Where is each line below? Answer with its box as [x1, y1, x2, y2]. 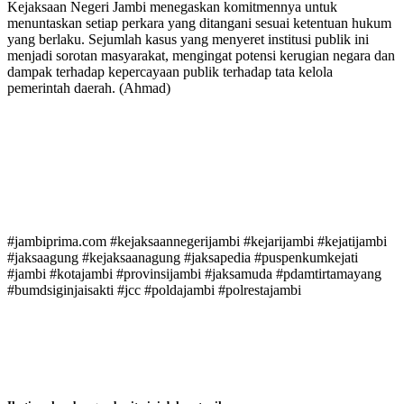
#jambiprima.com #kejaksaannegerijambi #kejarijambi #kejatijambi [7, 234, 387, 250]
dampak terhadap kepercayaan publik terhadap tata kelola [7, 64, 333, 80]
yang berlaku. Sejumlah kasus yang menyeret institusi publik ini [7, 32, 369, 48]
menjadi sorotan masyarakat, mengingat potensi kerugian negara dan [7, 48, 395, 64]
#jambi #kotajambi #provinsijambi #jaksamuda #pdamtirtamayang [7, 266, 381, 282]
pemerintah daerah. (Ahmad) [7, 80, 170, 96]
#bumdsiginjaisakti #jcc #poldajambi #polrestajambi [7, 282, 301, 298]
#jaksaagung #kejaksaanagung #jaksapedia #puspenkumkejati [7, 250, 358, 266]
